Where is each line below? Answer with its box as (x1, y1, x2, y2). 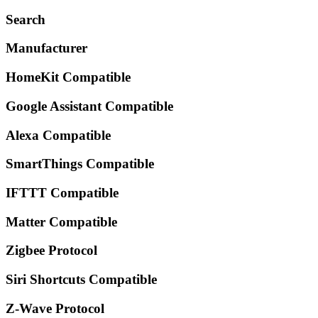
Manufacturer (6, 40, 87, 56)
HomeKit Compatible (6, 70, 131, 85)
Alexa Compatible (6, 127, 111, 143)
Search (6, 11, 45, 27)
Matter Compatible (6, 214, 117, 229)
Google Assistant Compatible (6, 98, 173, 114)
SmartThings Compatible (6, 156, 154, 172)
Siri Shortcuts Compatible (6, 272, 157, 287)
